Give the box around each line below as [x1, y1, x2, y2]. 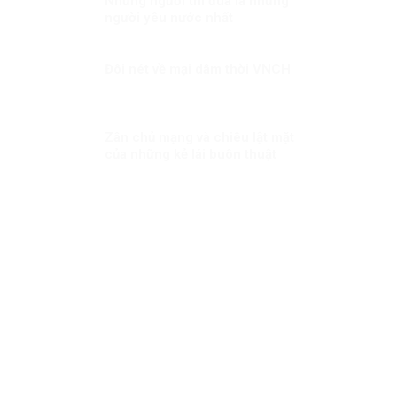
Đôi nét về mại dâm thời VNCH [104, 60, 291, 77]
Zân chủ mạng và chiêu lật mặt [104, 128, 294, 145]
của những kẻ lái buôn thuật [104, 145, 276, 162]
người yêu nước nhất [104, 9, 233, 26]
